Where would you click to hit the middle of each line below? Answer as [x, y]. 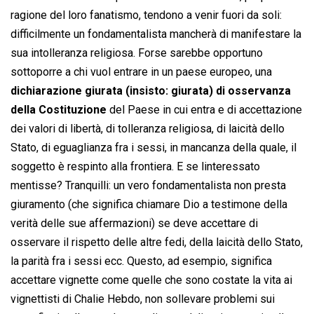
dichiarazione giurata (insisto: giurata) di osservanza [151, 91]
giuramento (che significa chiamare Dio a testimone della [149, 205]
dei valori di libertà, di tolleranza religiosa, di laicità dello [148, 129]
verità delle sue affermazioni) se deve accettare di [134, 224]
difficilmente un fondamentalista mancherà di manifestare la [156, 34]
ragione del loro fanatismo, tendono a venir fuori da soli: [146, 15]
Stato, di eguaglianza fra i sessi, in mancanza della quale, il [153, 148]
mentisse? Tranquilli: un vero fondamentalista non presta [148, 186]
